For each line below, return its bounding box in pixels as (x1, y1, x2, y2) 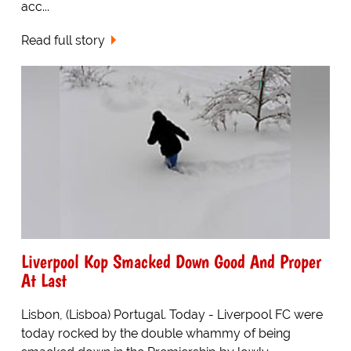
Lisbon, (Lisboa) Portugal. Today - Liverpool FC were (20, 307, 323, 323)
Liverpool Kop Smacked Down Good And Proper (20, 250, 321, 273)
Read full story (20, 32, 105, 48)
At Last (20, 269, 67, 292)
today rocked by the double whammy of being (20, 326, 291, 342)
